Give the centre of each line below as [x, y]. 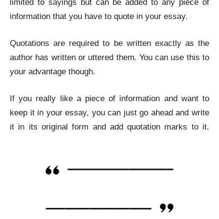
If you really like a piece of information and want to [109, 99]
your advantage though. [54, 72]
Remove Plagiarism [45, 141]
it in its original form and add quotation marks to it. [109, 127]
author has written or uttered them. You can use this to [109, 57]
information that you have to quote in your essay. [99, 16]
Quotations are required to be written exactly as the [109, 43]
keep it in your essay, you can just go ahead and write [109, 113]
